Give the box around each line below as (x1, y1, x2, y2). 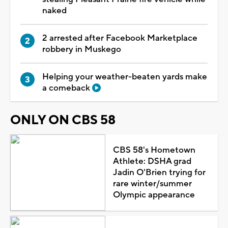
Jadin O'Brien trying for (112, 166, 206, 178)
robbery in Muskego (42, 43, 121, 55)
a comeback (42, 82, 92, 94)
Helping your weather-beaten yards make (42, 71, 207, 82)
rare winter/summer (112, 178, 192, 189)
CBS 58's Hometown (112, 144, 195, 156)
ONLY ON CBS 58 (10, 111, 116, 128)
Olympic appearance (112, 189, 195, 201)
